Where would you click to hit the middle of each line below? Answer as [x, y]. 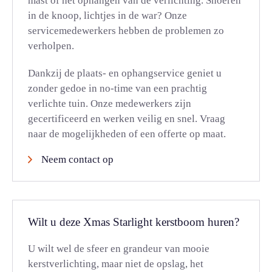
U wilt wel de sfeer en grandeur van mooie [119, 249]
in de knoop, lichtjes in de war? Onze [107, 15]
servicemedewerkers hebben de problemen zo [126, 31]
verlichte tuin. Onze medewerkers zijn [110, 104]
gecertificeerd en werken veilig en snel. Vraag [127, 119]
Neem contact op [77, 159]
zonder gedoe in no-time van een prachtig [117, 88]
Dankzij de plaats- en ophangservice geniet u [125, 73]
